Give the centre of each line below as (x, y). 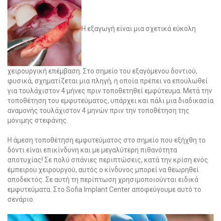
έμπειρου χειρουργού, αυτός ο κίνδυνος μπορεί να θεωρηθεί (103, 170)
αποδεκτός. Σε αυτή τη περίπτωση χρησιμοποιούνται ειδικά (103, 180)
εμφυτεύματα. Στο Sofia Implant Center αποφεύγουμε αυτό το (104, 190)
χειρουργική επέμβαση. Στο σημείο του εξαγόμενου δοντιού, (102, 71)
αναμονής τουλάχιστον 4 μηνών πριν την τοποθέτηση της (98, 111)
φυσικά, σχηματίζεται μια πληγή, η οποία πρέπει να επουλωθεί (108, 81)
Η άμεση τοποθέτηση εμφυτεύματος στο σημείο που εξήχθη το (107, 140)
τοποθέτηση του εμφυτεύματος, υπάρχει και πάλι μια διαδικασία (110, 101)
